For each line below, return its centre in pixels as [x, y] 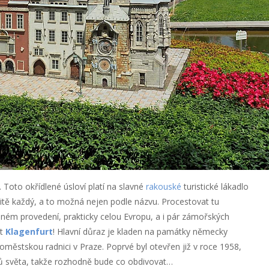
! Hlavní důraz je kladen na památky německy [140, 231]
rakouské [163, 186]
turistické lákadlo [215, 186]
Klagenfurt [29, 231]
